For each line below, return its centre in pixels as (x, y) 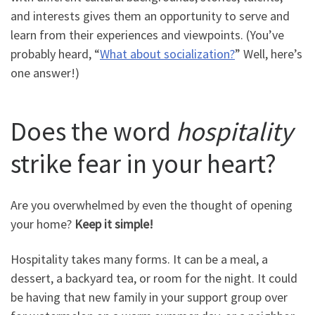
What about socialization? (167, 54)
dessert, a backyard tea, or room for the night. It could (154, 278)
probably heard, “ (55, 54)
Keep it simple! (114, 224)
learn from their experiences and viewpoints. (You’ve (147, 35)
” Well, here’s (269, 54)
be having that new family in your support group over (149, 297)
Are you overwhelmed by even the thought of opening (152, 205)
